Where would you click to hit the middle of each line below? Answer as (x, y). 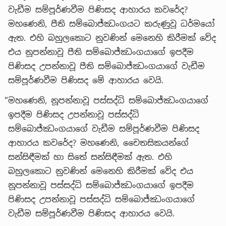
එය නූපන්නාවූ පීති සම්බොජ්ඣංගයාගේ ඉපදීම (101, 52)
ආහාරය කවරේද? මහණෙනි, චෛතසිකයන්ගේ (98, 143)
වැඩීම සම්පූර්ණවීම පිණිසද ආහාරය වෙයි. (91, 213)
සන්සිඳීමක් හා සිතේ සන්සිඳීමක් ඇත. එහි (90, 157)
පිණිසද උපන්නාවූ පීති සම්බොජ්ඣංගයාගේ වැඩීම (106, 66)
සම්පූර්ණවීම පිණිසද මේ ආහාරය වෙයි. (86, 80)
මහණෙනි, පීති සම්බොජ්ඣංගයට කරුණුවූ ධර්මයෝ (111, 24)
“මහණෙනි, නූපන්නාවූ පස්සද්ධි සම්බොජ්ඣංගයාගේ (106, 100)
